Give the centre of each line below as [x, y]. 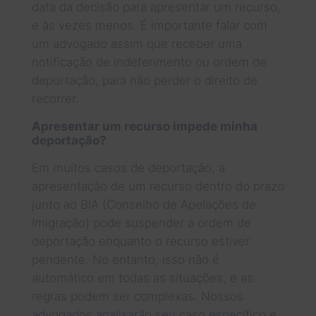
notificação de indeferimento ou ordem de [149, 62]
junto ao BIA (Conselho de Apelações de [144, 204]
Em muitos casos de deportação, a [128, 168]
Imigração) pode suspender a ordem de [141, 223]
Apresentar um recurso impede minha [144, 126]
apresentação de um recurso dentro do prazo [158, 186]
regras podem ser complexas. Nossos [137, 296]
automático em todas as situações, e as [142, 278]
